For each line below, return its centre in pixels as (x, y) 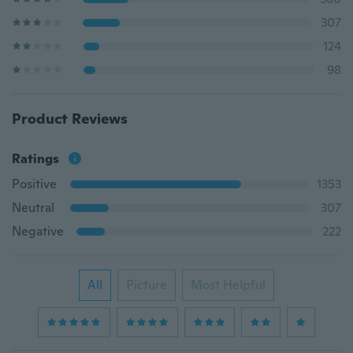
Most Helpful (228, 285)
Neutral (33, 208)
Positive (34, 184)
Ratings (35, 159)
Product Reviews (70, 119)
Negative (38, 231)
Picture (147, 285)
